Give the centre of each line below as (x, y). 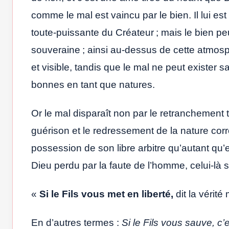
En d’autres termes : (76, 222)
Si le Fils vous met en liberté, (106, 194)
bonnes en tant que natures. (93, 84)
